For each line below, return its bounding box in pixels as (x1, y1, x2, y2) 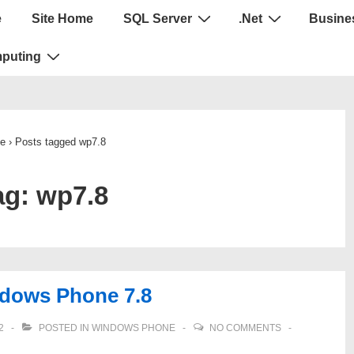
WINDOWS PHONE (92, 322, 175, 333)
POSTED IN (36, 322, 92, 333)
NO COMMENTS (209, 322, 281, 333)
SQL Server (123, 12, 192, 25)
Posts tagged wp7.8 (14, 136, 106, 148)
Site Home (32, 12, 93, 25)
